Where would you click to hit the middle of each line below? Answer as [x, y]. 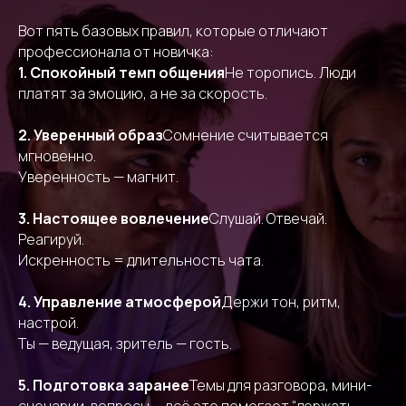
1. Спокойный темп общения [121, 72]
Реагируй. [51, 239]
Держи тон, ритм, [281, 302]
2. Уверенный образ [91, 135]
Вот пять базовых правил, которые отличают [173, 31]
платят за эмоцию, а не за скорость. [143, 93]
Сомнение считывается [246, 135]
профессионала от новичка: [116, 52]
